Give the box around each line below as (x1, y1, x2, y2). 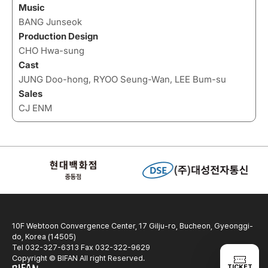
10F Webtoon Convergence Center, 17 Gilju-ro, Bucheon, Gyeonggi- (12, 221, 253, 230)
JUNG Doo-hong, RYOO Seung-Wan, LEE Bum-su (19, 73, 226, 85)
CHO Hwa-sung (19, 44, 84, 56)
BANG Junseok (19, 16, 82, 28)
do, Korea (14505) (12, 232, 76, 241)
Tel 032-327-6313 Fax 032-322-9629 (12, 242, 150, 252)
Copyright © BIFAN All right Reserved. (12, 253, 145, 263)
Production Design (19, 30, 98, 42)
